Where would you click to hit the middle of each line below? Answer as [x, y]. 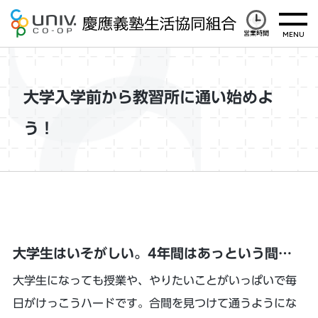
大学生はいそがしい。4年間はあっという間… [152, 253]
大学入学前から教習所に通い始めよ [149, 97]
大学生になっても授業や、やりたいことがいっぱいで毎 [154, 280]
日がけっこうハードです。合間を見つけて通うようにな [154, 303]
